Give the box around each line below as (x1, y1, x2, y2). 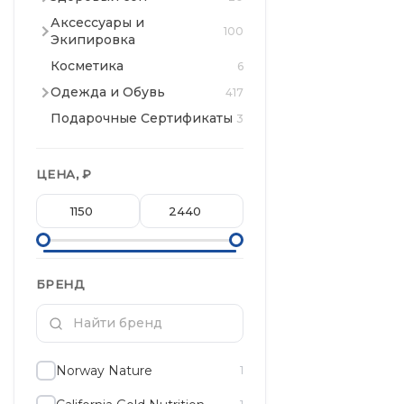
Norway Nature (56, 363, 152, 379)
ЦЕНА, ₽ (36, 167, 92, 181)
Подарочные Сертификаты (50, 110, 233, 126)
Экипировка (50, 32, 135, 48)
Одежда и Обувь (50, 84, 165, 100)
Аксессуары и (50, 14, 144, 31)
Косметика (50, 58, 124, 74)
